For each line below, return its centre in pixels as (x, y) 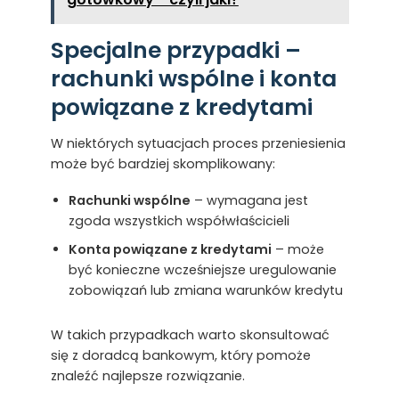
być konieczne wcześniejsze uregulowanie (202, 269)
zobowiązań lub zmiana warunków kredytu (205, 290)
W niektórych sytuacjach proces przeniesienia (198, 143)
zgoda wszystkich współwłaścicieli (179, 220)
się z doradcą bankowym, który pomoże (180, 355)
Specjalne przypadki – (175, 51)
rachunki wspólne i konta (193, 79)
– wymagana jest (249, 200)
